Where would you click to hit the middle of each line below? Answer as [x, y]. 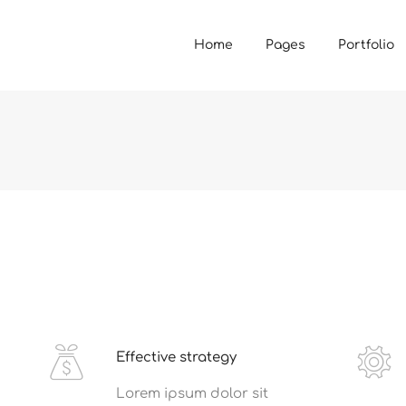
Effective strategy [177, 358]
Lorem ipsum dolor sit [193, 394]
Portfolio [366, 45]
